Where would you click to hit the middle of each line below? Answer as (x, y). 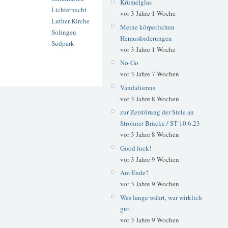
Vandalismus (137, 87)
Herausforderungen (146, 38)
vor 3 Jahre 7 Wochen (149, 74)
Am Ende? (134, 173)
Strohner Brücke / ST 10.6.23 (160, 123)
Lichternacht (69, 10)
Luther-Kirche (70, 21)
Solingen (64, 32)
